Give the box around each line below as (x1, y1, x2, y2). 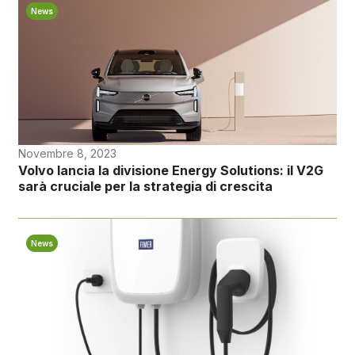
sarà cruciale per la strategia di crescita (17, 178, 273, 195)
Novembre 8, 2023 (17, 147, 116, 161)
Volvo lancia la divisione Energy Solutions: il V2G (17, 162, 323, 179)
